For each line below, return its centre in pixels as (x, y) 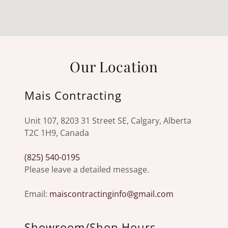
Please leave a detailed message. (87, 169)
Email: (37, 194)
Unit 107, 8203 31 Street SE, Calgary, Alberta (108, 121)
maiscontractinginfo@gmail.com (111, 194)
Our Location (114, 66)
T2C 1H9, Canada (57, 133)
